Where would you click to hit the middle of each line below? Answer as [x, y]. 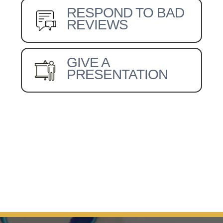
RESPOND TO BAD [126, 13]
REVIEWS [98, 25]
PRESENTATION [117, 74]
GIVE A [89, 62]
